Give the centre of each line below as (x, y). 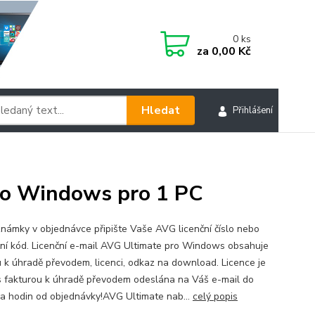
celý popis (215, 297)
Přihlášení (252, 111)
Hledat (160, 110)
